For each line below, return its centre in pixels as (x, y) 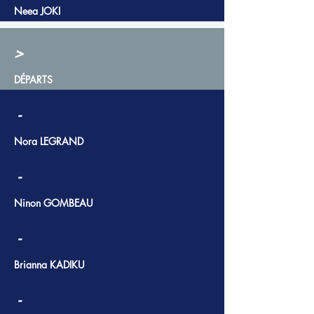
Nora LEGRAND (49, 141)
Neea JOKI (37, 11)
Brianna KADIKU (49, 265)
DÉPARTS (33, 80)
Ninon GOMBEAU (54, 203)
